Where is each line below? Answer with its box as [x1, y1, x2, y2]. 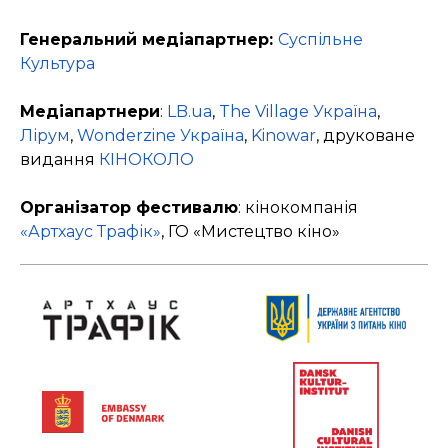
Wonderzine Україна [77, 126, 244, 146]
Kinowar [251, 126, 316, 146]
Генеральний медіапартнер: [20, 30, 278, 50]
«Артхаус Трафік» [20, 222, 161, 242]
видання [20, 150, 99, 170]
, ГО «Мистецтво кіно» [161, 222, 340, 242]
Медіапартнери [20, 102, 160, 122]
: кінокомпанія [238, 198, 358, 218]
